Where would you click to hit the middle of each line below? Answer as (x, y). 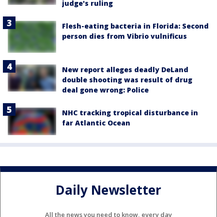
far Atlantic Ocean (96, 123)
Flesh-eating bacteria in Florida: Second (135, 26)
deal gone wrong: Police (105, 90)
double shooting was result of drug (127, 80)
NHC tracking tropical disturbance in (130, 113)
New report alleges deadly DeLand (125, 70)
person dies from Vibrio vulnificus (124, 36)
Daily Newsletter (108, 190)
